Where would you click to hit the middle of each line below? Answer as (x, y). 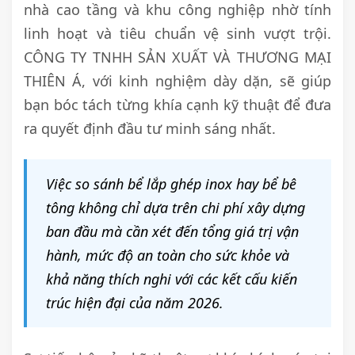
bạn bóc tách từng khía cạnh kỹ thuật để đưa (177, 105)
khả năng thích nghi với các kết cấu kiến (172, 279)
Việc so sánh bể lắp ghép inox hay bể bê (171, 184)
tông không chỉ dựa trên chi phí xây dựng (176, 208)
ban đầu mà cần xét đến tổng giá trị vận (172, 232)
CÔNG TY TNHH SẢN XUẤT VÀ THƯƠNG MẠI (177, 57)
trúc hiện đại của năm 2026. (135, 303)
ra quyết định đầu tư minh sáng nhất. (150, 129)
